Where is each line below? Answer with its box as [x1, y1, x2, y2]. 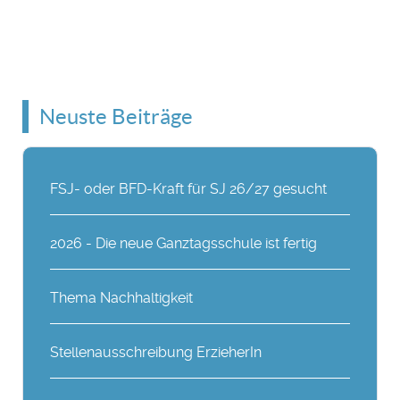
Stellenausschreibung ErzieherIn [50, 344, 262, 361]
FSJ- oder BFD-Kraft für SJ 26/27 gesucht [50, 180, 328, 197]
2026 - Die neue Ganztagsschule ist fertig [50, 235, 318, 252]
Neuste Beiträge [39, 104, 193, 129]
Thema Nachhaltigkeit [50, 289, 194, 306]
